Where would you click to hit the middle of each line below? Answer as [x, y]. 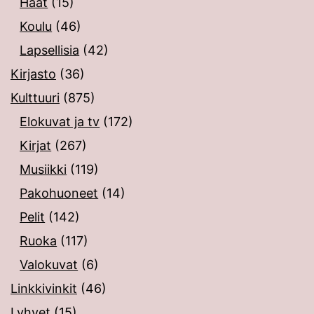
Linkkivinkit [44, 289]
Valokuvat [49, 265]
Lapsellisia [50, 50]
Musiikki [43, 170]
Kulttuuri [35, 98]
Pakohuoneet [59, 193]
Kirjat [36, 146]
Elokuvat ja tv [60, 122]
